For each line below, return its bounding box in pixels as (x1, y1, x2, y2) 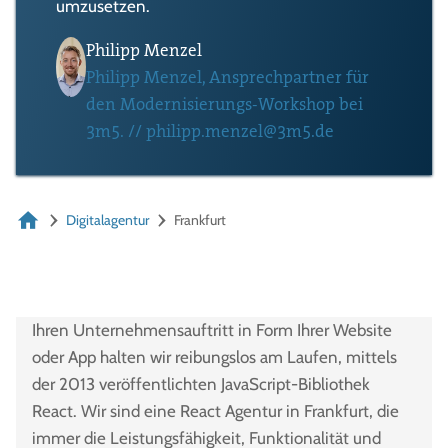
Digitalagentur (66, 211, 149, 230)
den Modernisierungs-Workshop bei (86, 92, 363, 115)
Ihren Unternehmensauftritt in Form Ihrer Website (32, 319, 392, 340)
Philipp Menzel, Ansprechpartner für (86, 65, 369, 88)
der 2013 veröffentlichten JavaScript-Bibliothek (32, 373, 370, 394)
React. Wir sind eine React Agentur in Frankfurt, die (32, 400, 399, 421)
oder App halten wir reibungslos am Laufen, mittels (32, 346, 397, 367)
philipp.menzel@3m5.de (146, 119, 334, 142)
